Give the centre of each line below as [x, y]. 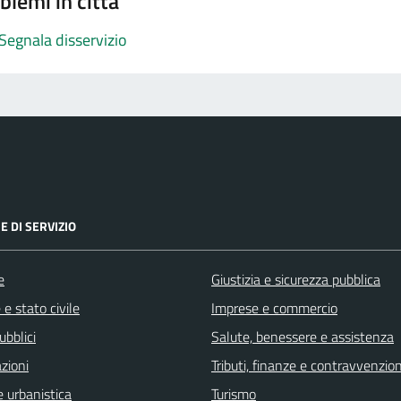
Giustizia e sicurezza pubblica [296, 279]
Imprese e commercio [274, 308]
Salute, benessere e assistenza [303, 337]
